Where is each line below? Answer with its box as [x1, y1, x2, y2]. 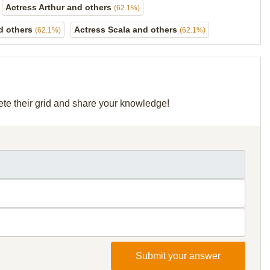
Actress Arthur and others [5, 2, 114, 12]
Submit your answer [136, 251, 221, 261]
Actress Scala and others [74, 25, 180, 34]
